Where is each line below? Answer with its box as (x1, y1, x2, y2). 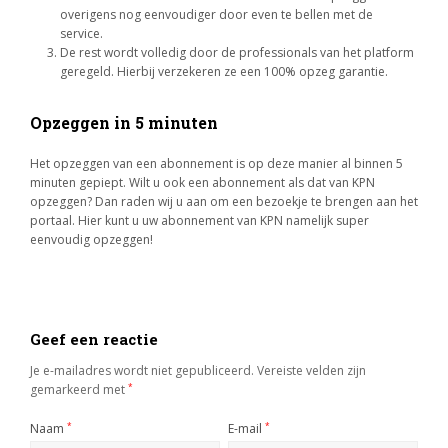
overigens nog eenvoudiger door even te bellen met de (60, 6, 373, 23)
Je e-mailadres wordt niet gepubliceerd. (30, 362, 254, 379)
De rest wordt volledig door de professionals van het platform (60, 44, 414, 61)
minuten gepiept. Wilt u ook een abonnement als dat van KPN (30, 174, 375, 191)
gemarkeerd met (30, 381, 128, 398)
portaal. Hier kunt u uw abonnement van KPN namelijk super (30, 212, 369, 229)
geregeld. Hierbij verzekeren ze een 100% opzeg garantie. (60, 63, 388, 80)
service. (60, 25, 103, 42)
